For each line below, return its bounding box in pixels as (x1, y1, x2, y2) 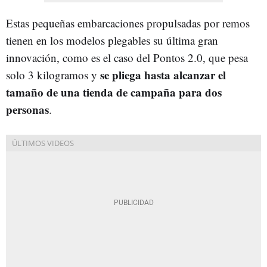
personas (6, 101, 49, 117)
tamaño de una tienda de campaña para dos (6, 83, 222, 100)
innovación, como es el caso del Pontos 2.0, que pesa (6, 49, 248, 65)
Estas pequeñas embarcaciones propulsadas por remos (6, 15, 250, 30)
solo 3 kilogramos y (6, 67, 100, 82)
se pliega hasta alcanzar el (100, 66, 226, 83)
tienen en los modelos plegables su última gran (6, 32, 218, 48)
